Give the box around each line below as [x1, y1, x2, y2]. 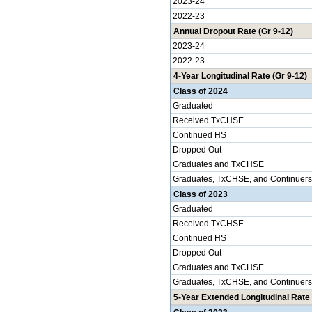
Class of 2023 [173, 189, 228, 199]
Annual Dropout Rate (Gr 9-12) [173, 26, 293, 36]
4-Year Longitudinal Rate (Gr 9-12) [173, 71, 307, 81]
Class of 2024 [173, 86, 228, 96]
